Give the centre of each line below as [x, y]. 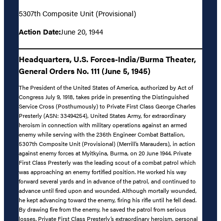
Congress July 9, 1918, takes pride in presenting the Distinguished [104, 97]
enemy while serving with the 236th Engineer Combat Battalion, [102, 134]
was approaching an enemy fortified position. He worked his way [103, 172]
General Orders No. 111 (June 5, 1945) [85, 71]
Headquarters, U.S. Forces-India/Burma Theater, [107, 59]
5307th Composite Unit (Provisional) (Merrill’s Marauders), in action [107, 144]
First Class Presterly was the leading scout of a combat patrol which [107, 163]
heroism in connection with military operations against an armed [103, 125]
